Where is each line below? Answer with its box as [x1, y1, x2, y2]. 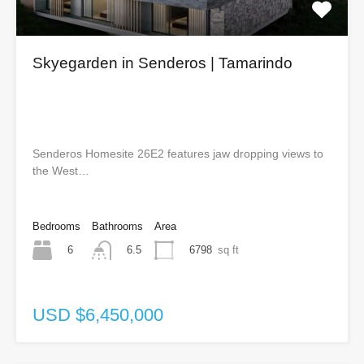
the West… [32, 164, 89, 178]
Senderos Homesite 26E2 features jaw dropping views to [32, 147, 323, 161]
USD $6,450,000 [32, 305, 163, 326]
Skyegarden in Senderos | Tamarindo [32, 54, 292, 72]
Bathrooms [92, 220, 143, 233]
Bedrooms [32, 220, 80, 233]
